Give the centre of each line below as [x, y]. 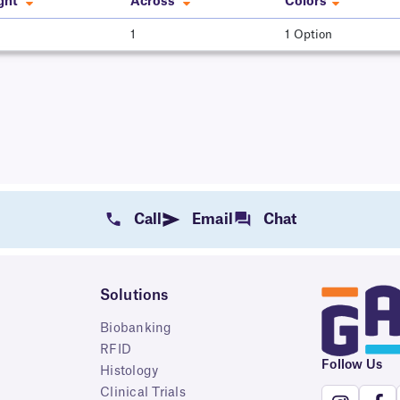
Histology [129, 371]
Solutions [134, 295]
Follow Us [352, 366]
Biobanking [136, 328]
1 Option [308, 35]
